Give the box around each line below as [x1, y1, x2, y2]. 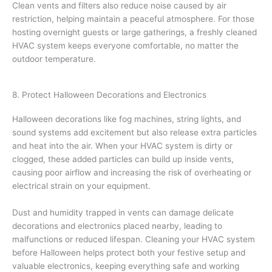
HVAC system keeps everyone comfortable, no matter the [12, 40, 239, 50]
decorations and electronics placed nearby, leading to [12, 220, 222, 231]
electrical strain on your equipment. [12, 180, 151, 191]
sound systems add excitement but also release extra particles [12, 127, 257, 137]
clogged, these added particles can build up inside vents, [12, 154, 234, 164]
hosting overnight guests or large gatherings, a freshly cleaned [12, 27, 257, 37]
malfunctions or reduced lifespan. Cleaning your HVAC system [12, 234, 255, 244]
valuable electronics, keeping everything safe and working [12, 260, 239, 271]
